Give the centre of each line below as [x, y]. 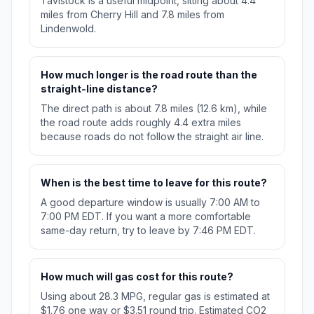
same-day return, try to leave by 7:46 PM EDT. [148, 231]
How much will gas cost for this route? [137, 277]
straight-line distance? [99, 89]
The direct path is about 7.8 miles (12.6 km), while [154, 109]
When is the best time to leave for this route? [154, 183]
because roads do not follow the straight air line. [152, 137]
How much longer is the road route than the [149, 75]
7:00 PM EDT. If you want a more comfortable [146, 217]
